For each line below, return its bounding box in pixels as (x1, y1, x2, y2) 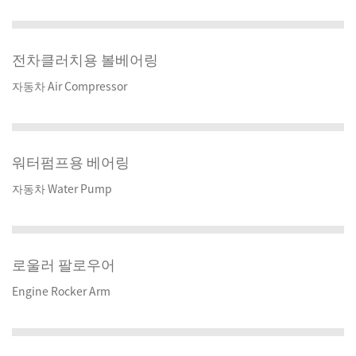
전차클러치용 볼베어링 (12, 48, 158, 71)
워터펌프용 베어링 (12, 151, 130, 173)
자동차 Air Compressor (12, 78, 127, 95)
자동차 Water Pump (12, 180, 112, 197)
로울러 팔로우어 (12, 253, 115, 276)
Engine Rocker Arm (12, 283, 110, 300)
